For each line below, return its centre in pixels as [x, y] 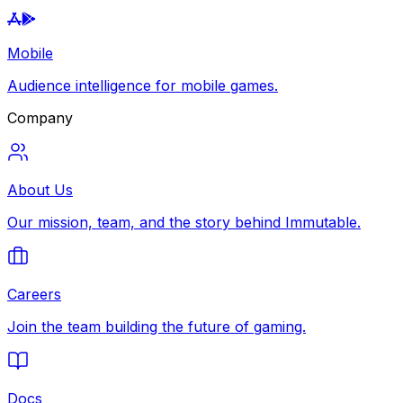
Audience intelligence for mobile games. [143, 85]
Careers [34, 294]
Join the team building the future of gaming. [157, 327]
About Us [40, 190]
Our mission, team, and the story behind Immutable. [184, 222]
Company [40, 118]
